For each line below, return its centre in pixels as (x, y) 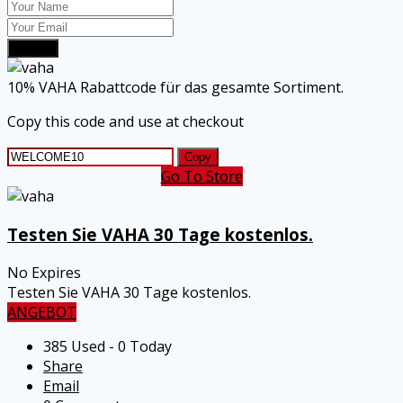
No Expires (44, 272)
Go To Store (201, 177)
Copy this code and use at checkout (125, 122)
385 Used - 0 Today (107, 346)
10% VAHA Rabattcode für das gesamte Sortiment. (175, 88)
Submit (33, 49)
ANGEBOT (42, 312)
